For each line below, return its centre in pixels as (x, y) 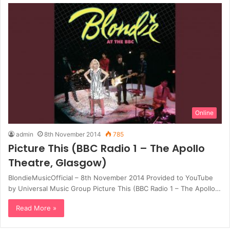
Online (204, 112)
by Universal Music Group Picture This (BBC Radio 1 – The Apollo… (114, 188)
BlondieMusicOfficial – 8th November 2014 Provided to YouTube (111, 177)
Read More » (36, 208)
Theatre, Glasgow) (57, 162)
